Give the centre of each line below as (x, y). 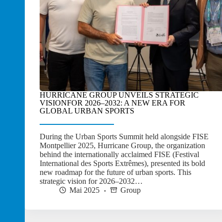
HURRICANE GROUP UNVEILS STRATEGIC (119, 95)
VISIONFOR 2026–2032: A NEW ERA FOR (112, 103)
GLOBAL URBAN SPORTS (87, 111)
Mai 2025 (84, 190)
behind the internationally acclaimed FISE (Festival (119, 155)
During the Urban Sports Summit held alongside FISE (124, 137)
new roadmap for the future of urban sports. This (115, 172)
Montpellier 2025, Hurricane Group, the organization (122, 146)
